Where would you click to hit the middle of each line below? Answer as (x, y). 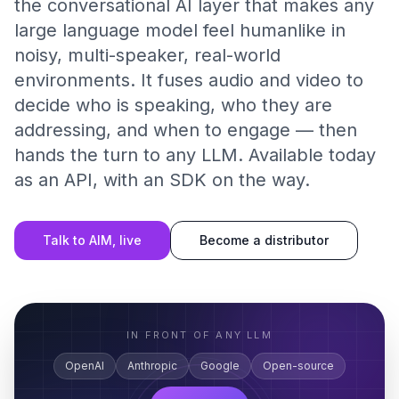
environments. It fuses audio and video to (189, 80)
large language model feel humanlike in (180, 30)
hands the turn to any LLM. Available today (195, 155)
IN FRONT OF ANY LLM (199, 335)
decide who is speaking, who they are (173, 105)
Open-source (298, 366)
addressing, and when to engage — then (186, 130)
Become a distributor (264, 240)
